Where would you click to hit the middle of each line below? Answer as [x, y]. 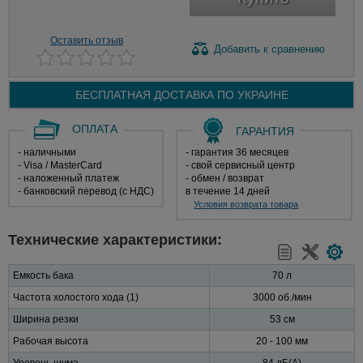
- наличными [47, 152]
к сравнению [293, 49]
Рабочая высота [51, 341]
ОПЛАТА [95, 128]
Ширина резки [46, 319]
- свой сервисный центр [241, 165]
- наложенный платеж [68, 178]
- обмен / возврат [225, 178]
